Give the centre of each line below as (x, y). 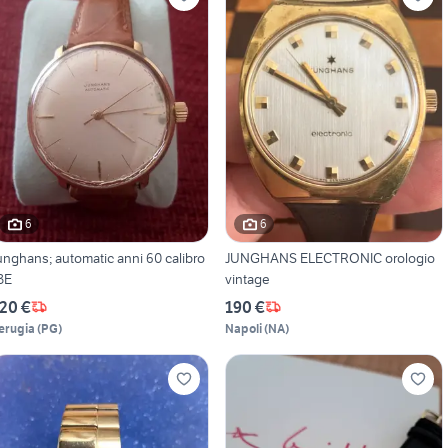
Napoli (243, 328)
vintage (247, 278)
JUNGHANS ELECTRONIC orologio (329, 257)
